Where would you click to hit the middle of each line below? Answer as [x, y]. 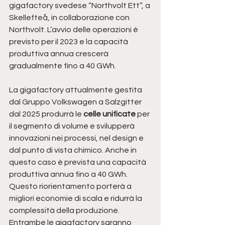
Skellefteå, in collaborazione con [70, 17]
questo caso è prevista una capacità [78, 162]
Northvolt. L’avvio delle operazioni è [74, 29]
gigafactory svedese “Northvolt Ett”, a [80, 5]
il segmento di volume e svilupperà [73, 126]
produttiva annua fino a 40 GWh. [69, 174]
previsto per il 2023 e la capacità [69, 41]
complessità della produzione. [65, 210]
